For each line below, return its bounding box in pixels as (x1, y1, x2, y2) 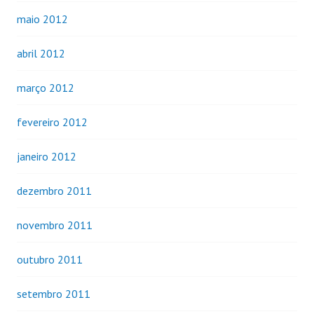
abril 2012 (17, 46, 65, 60)
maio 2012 (17, 11, 68, 26)
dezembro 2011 (17, 183, 92, 198)
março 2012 (17, 80, 74, 95)
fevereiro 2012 (17, 114, 88, 129)
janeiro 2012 (17, 149, 76, 163)
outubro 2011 (17, 252, 83, 266)
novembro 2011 (17, 217, 93, 232)
